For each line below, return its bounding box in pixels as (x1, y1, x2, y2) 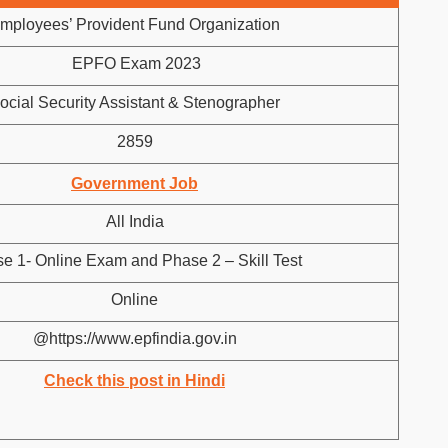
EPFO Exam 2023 (68, 55, 201, 72)
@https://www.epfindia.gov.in (32, 330, 237, 347)
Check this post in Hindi (44, 372, 225, 389)
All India (105, 213, 164, 230)
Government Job (71, 175, 198, 192)
